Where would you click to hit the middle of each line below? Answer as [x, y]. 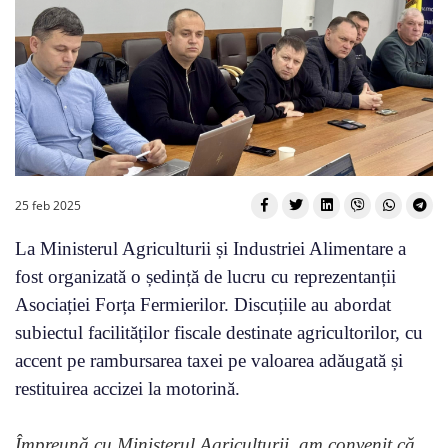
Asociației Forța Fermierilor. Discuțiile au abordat [203, 304]
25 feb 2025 [48, 205]
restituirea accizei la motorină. [127, 388]
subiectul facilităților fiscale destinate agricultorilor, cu [219, 332]
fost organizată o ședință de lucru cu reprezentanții [205, 276]
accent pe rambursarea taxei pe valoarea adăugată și [209, 360]
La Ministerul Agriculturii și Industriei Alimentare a [210, 248]
